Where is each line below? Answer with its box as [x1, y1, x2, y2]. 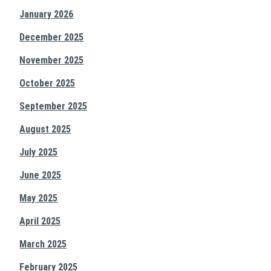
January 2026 [19, 8, 74, 20]
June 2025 [19, 169, 62, 181]
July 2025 [19, 146, 58, 158]
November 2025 [19, 54, 84, 66]
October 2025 [19, 77, 76, 89]
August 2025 [19, 123, 71, 135]
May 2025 [19, 192, 58, 204]
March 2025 [19, 238, 67, 250]
